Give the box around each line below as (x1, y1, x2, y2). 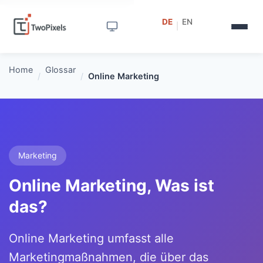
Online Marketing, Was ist (9, 176, 214, 195)
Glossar (45, 65, 76, 75)
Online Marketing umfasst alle (9, 231, 174, 245)
